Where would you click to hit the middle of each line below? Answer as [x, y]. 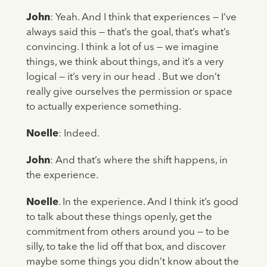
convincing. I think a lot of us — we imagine [122, 48]
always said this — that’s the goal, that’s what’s [128, 33]
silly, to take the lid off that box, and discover [126, 247]
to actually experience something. [103, 107]
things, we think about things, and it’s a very [125, 63]
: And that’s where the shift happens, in [139, 161]
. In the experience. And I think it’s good [148, 203]
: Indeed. [79, 134]
